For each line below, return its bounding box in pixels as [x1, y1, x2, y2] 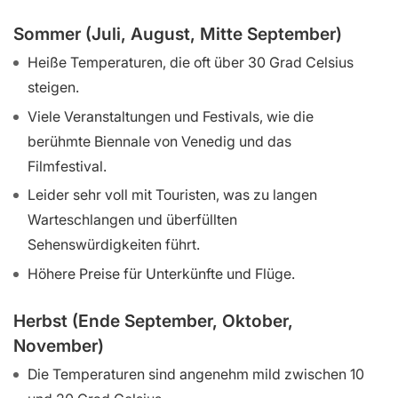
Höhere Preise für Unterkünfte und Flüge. [28, 265, 295, 283]
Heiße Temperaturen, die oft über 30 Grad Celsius [28, 52, 354, 71]
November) [13, 334, 104, 356]
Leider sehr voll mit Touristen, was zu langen [28, 186, 317, 204]
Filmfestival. [28, 156, 107, 175]
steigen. [28, 77, 79, 96]
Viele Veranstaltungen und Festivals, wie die [28, 107, 314, 125]
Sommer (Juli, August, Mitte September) [13, 22, 342, 44]
